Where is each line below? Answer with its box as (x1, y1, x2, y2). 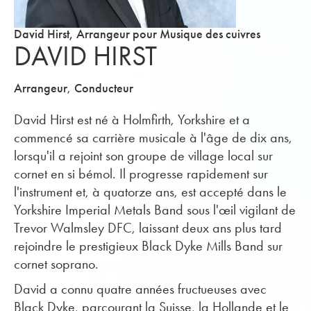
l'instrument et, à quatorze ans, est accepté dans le (14, 183, 287, 200)
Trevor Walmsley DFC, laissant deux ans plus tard (14, 219, 282, 236)
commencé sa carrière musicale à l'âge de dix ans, (14, 129, 292, 146)
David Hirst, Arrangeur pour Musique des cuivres (14, 26, 260, 42)
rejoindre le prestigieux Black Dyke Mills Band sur (14, 237, 283, 254)
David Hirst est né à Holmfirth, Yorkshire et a (14, 111, 250, 128)
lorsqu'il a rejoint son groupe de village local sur (14, 147, 273, 164)
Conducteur (74, 81, 133, 96)
